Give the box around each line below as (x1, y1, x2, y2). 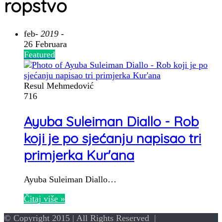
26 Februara (24, 39, 67, 50)
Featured (24, 50, 55, 60)
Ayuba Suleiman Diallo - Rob (24, 112, 199, 130)
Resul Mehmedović (24, 81, 94, 91)
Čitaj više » (24, 194, 65, 204)
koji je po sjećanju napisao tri (24, 129, 201, 147)
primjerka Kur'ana (24, 146, 134, 164)
